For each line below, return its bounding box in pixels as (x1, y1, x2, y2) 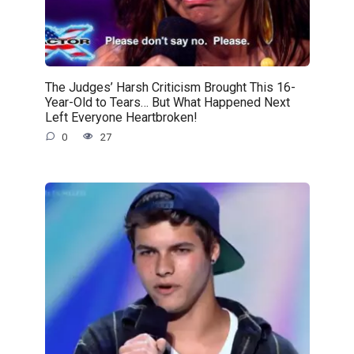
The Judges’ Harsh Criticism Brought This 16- (44, 79, 296, 95)
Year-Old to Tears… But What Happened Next (44, 94, 290, 110)
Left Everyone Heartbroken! (44, 109, 198, 125)
